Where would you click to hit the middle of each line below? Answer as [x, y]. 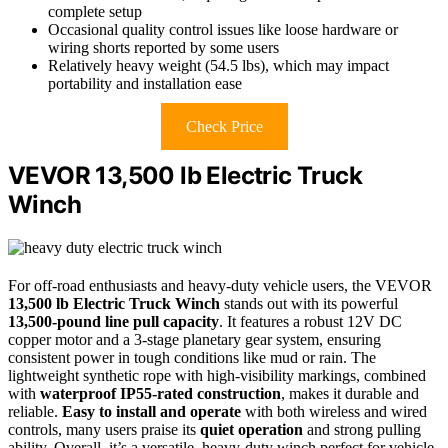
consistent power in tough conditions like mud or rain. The [192, 357]
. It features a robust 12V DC [310, 321]
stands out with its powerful [309, 303]
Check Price [224, 127]
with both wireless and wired [334, 411]
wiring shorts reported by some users [163, 48]
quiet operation [251, 429]
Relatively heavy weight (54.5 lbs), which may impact [218, 66]
